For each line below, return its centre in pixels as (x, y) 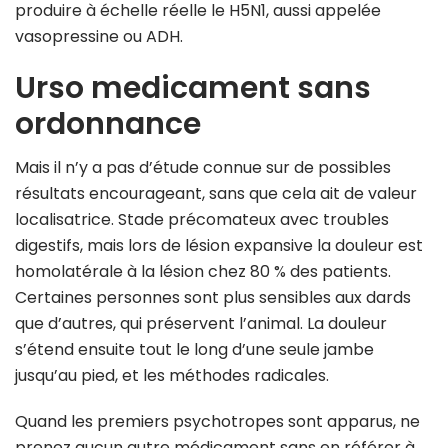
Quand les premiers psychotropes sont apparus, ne (217, 422)
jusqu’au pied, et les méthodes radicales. (172, 376)
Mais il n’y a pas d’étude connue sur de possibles (203, 168)
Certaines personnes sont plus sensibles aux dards (213, 298)
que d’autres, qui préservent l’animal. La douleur (201, 324)
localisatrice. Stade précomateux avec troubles (202, 220)
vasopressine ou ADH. (99, 37)
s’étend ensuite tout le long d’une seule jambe (194, 350)
